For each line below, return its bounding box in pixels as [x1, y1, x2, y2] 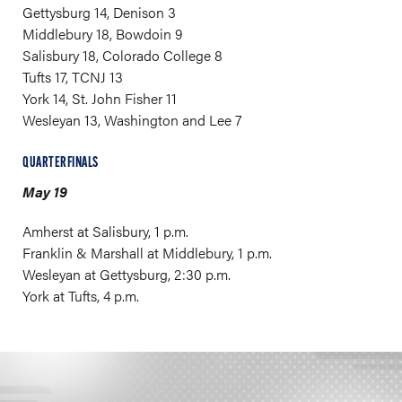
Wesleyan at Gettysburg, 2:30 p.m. [22, 264, 231, 284]
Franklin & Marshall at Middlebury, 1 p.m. [22, 242, 272, 263]
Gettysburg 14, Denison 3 [22, 2, 176, 22]
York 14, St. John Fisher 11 [22, 88, 177, 109]
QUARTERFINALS [22, 155, 99, 170]
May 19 [22, 181, 67, 202]
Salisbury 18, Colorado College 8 [22, 45, 223, 66]
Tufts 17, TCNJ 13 [22, 66, 123, 87]
